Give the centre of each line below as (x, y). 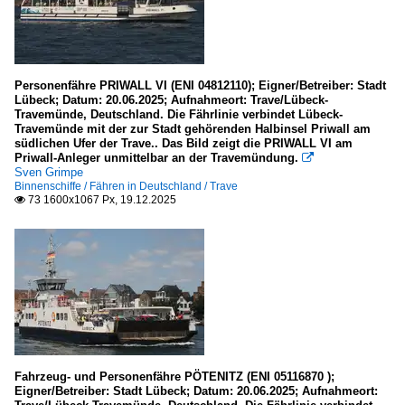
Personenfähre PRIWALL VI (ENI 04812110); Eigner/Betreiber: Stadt (200, 85)
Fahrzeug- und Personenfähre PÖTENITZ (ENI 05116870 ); (174, 377)
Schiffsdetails (118, 131)
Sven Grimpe (49, 172)
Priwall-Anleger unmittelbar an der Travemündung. (156, 158)
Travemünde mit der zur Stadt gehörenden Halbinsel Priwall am (193, 129)
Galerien (90, 101)
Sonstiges (70, 61)
